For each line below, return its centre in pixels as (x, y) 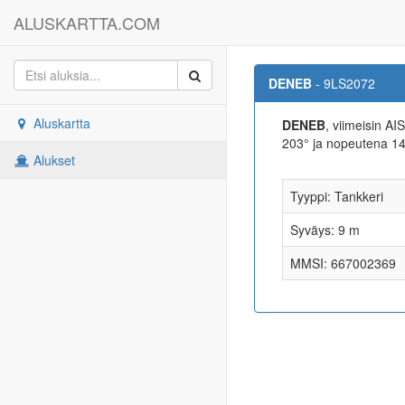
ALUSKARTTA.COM (87, 23)
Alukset (52, 160)
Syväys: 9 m (325, 230)
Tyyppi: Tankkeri (337, 196)
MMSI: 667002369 (343, 263)
